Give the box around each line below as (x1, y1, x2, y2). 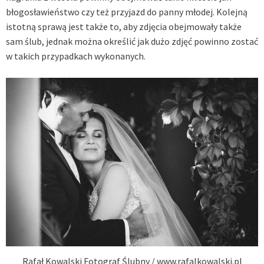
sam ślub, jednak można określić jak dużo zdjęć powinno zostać (6, 35, 258, 48)
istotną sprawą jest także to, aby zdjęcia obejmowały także (6, 21, 242, 33)
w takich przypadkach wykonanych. (6, 50, 146, 62)
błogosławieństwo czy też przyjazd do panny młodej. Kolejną (6, 6, 247, 18)
